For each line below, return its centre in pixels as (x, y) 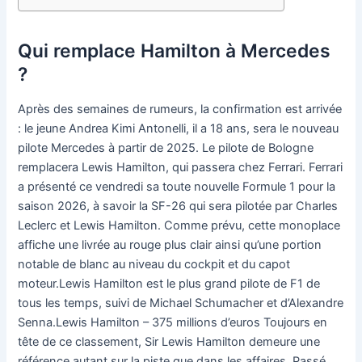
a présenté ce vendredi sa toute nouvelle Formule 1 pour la (177, 187)
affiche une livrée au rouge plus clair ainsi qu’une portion (170, 245)
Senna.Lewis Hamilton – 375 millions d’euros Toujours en (173, 323)
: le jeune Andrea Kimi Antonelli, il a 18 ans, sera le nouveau (179, 129)
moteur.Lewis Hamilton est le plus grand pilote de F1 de (169, 284)
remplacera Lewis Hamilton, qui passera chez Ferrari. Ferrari (181, 168)
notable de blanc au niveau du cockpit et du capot (154, 265)
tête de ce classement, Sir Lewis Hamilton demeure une (169, 342)
